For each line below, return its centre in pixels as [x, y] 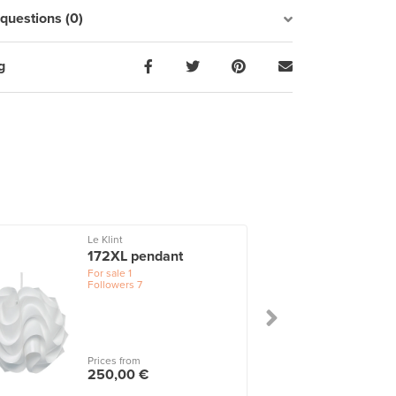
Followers [111, 284]
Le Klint [106, 239]
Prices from [114, 361]
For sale [107, 273]
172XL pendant [136, 256]
